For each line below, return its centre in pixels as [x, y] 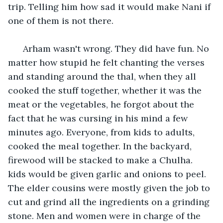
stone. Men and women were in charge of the [106, 216]
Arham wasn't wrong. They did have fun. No [115, 48]
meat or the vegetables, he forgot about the [102, 104]
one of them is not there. [62, 20]
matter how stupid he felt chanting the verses [108, 62]
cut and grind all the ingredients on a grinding [110, 202]
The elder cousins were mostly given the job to [110, 188]
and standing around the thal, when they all [103, 76]
